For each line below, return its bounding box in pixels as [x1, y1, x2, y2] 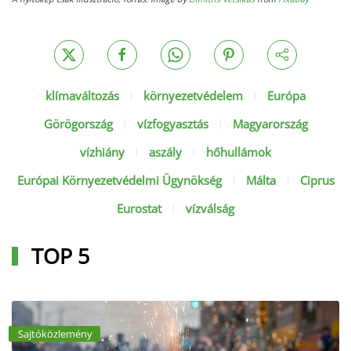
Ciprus [299, 172, 335, 188]
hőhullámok [206, 144, 271, 160]
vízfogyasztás [136, 116, 208, 132]
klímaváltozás [45, 88, 119, 103]
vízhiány [80, 144, 125, 160]
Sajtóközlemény [18, 327, 92, 341]
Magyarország [232, 116, 308, 132]
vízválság [186, 201, 234, 216]
